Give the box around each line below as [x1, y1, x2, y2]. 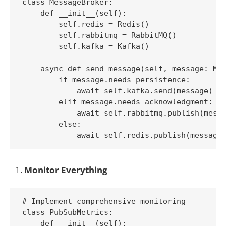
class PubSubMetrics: [22, 207, 113, 217]
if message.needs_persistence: [22, 75, 190, 85]
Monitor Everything [24, 163, 107, 176]
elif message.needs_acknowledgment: [22, 97, 213, 107]
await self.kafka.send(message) [22, 86, 213, 96]
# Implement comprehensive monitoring [22, 196, 186, 206]
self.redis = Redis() [22, 20, 149, 29]
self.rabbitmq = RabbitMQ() [22, 31, 177, 40]
